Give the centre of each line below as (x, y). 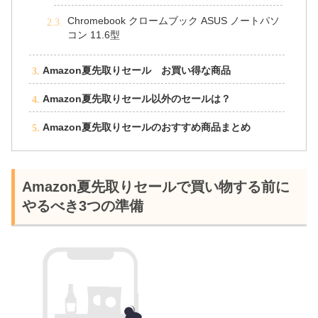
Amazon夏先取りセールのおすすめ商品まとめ (146, 127)
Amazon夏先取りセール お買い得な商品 (136, 70)
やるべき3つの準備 (83, 205)
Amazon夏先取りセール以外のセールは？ (136, 99)
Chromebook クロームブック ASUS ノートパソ (173, 21)
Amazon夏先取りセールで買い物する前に (156, 186)
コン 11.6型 (95, 35)
